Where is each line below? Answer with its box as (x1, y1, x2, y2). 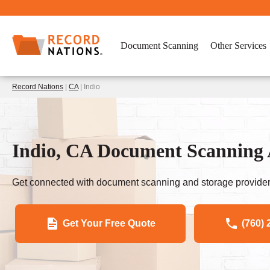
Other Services (210, 40, 266, 51)
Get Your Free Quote (63, 218, 155, 228)
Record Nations (12, 83, 63, 91)
